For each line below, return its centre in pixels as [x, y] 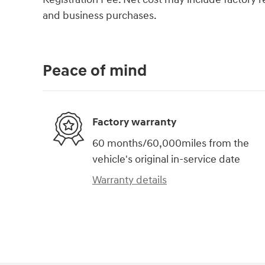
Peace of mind [95, 71]
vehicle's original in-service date [166, 159]
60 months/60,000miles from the [171, 143]
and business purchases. [100, 15]
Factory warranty [134, 122]
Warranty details [130, 180]
